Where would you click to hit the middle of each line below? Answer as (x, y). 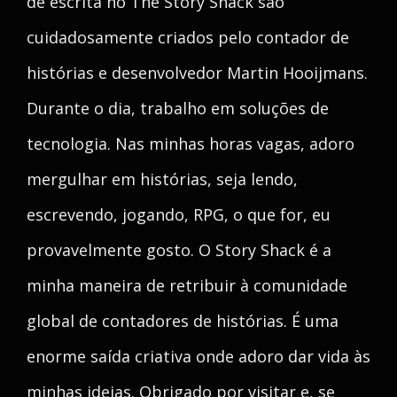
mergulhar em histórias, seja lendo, (162, 179)
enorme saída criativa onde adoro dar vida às (198, 356)
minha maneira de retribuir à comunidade (187, 285)
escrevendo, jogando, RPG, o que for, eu (179, 214)
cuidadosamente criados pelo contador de (188, 37)
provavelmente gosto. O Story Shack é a (179, 250)
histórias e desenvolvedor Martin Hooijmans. (197, 73)
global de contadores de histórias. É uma (183, 321)
